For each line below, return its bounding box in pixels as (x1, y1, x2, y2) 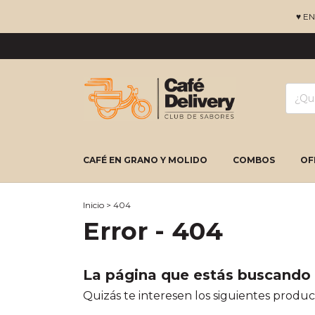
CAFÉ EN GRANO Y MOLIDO (83, 154, 207, 165)
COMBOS (233, 154, 275, 165)
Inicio (83, 199, 104, 210)
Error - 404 (83, 215, 223, 246)
